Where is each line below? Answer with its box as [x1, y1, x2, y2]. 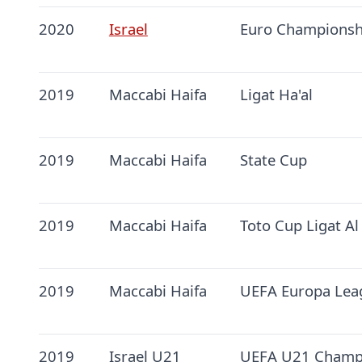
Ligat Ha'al [239, 84, 313, 105]
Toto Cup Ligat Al [239, 215, 359, 236]
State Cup [239, 149, 307, 170]
